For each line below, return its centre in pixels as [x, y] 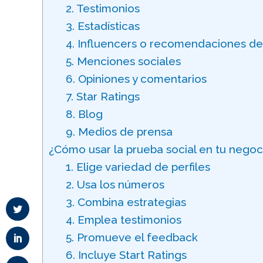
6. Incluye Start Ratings [126, 255]
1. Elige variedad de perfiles [138, 167]
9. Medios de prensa [119, 131]
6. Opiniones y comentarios [136, 79]
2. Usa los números [115, 184]
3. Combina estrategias [126, 202]
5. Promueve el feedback [131, 237]
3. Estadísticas [102, 26]
